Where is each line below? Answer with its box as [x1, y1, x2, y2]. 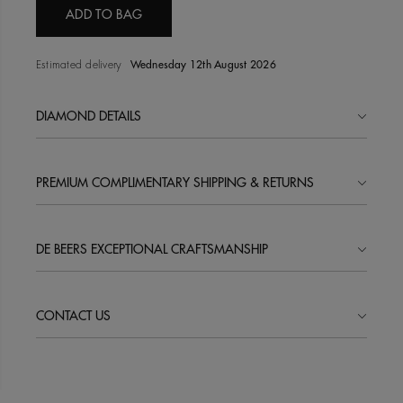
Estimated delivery [36, 59, 122, 70]
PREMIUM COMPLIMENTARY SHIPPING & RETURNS [36, 176, 314, 189]
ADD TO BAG [66, 8, 143, 21]
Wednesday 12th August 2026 [127, 59, 276, 70]
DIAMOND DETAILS [36, 110, 141, 122]
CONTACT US [36, 309, 111, 322]
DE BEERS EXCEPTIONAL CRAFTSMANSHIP [36, 243, 268, 255]
